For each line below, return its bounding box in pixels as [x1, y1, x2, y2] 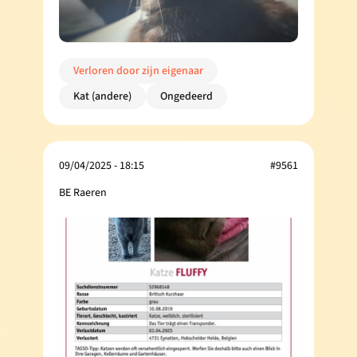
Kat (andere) [73, 88, 131, 104]
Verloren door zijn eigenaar [73, 62, 203, 79]
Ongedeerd [160, 88, 213, 104]
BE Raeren [59, 184, 107, 201]
